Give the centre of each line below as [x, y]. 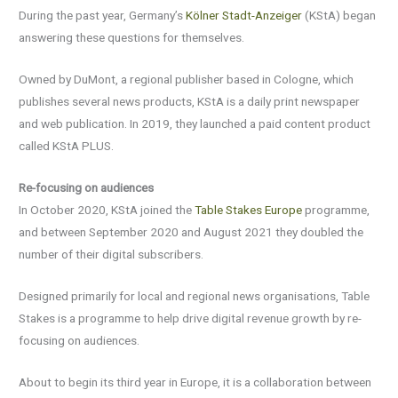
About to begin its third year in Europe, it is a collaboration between [195, 382]
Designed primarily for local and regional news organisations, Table [195, 295]
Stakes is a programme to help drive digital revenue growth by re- [191, 318]
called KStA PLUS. [67, 145]
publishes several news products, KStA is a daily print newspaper [190, 101]
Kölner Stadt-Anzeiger [244, 15]
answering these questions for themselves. [132, 37]
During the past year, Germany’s [103, 15]
